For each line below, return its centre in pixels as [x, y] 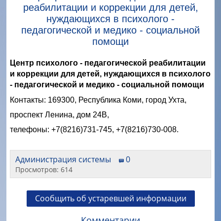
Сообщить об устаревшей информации [110, 198]
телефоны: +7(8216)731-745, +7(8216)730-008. [94, 129]
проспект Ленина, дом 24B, [59, 114]
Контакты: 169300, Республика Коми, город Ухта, [98, 100]
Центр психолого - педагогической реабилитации [108, 63]
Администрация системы [66, 159]
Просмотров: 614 [44, 169]
